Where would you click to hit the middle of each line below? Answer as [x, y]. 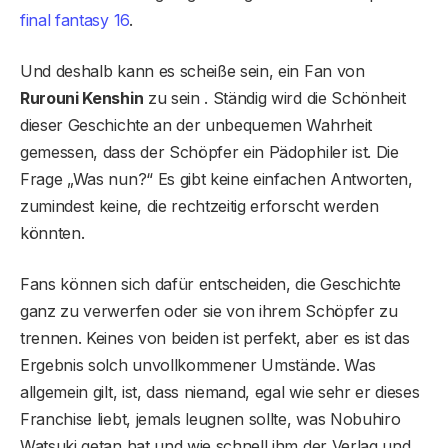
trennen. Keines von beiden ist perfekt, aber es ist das [215, 337]
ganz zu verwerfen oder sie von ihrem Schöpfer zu [209, 310]
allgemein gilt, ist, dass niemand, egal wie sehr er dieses [220, 391]
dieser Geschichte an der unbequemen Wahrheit [196, 124]
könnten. [52, 232]
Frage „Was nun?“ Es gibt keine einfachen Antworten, [216, 178]
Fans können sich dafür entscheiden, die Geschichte [210, 283]
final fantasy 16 [74, 19]
